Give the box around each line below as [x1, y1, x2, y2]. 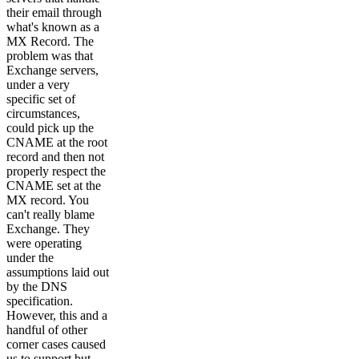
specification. [6, 293, 73, 308]
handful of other [6, 322, 87, 337]
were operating [6, 236, 82, 250]
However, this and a [6, 308, 107, 322]
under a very [6, 77, 70, 91]
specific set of [6, 91, 75, 106]
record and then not [6, 149, 104, 163]
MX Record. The [6, 34, 94, 48]
